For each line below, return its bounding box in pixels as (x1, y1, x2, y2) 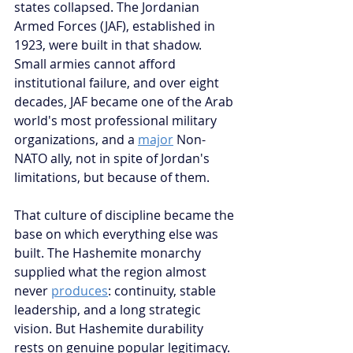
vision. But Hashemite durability (14, 319, 206, 337)
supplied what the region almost (14, 262, 210, 281)
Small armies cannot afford (14, 54, 179, 72)
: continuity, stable (108, 281, 219, 299)
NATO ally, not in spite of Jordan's (14, 149, 213, 167)
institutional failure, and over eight (14, 73, 222, 91)
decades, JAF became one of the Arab (14, 92, 236, 110)
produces (51, 281, 108, 299)
